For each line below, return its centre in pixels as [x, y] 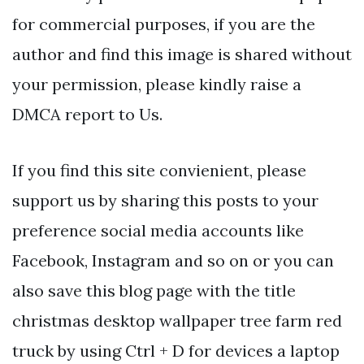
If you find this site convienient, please [159, 171]
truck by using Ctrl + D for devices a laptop [176, 351]
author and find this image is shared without [182, 54]
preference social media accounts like [158, 231]
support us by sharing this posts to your [165, 201]
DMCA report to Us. [87, 115]
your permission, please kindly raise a [157, 84]
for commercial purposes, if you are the [164, 24]
